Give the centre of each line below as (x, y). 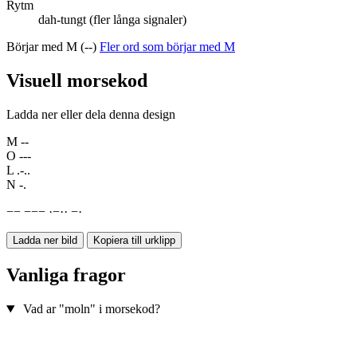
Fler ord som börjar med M (167, 47)
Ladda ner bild (45, 241)
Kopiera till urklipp (134, 241)
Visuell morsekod (77, 81)
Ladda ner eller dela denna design (91, 115)
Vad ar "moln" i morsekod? (91, 309)
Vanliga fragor (66, 275)
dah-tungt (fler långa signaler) (112, 20)
